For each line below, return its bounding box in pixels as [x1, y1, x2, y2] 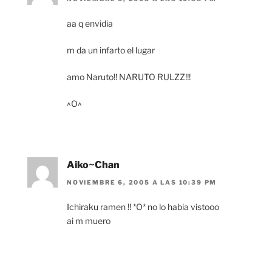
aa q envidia [67, 18, 113, 29]
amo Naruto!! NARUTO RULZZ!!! [67, 72, 191, 83]
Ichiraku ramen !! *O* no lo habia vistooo [67, 201, 219, 212]
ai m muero [67, 215, 110, 226]
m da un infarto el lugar [67, 45, 155, 56]
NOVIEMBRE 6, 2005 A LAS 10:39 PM [67, 178, 217, 186]
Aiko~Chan [67, 159, 120, 171]
